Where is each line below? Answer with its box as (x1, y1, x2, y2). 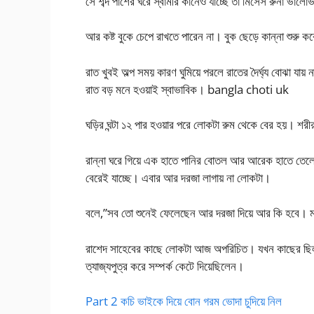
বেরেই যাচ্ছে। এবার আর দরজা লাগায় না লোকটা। (86, 169, 271, 186)
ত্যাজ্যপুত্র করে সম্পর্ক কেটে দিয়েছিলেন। (86, 257, 244, 274)
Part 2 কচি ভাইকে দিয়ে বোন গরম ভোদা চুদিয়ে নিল (86, 293, 282, 310)
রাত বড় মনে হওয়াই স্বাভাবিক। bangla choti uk (86, 81, 289, 97)
